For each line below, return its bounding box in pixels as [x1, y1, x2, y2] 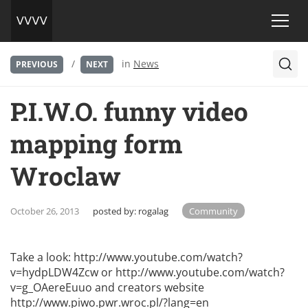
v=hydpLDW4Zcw [10, 264, 98, 280]
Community [189, 204, 239, 217]
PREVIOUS [16, 58, 58, 71]
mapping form [10, 126, 182, 160]
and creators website [92, 279, 204, 295]
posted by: [93, 204, 138, 217]
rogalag [138, 204, 168, 217]
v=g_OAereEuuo [10, 279, 92, 295]
